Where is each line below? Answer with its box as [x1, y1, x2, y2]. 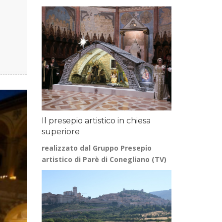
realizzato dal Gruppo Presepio [41, 143, 152, 153]
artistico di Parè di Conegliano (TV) [41, 155, 166, 164]
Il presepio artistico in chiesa [41, 116, 151, 125]
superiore [41, 127, 80, 136]
